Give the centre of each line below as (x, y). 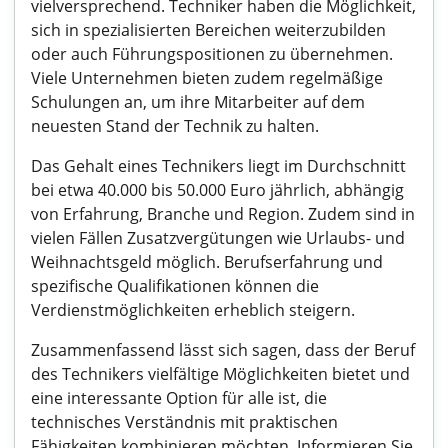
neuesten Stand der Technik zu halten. (175, 126)
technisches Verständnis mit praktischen (184, 422)
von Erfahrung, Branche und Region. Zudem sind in (223, 214)
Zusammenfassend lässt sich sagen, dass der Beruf (223, 350)
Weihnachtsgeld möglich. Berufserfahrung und (207, 262)
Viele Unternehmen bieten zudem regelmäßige (207, 78)
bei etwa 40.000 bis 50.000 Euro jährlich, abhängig (217, 190)
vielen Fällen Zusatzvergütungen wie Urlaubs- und (218, 238)
